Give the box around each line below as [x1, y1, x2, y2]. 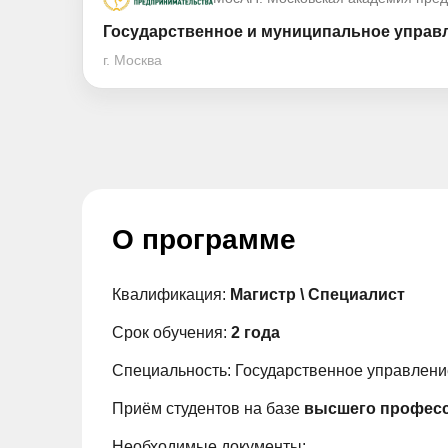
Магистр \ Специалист [230, 286, 409, 303]
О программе [112, 224, 296, 255]
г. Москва [103, 52, 162, 68]
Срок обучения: [112, 324, 231, 341]
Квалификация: [112, 286, 230, 303]
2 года [231, 324, 284, 341]
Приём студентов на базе [112, 400, 304, 417]
